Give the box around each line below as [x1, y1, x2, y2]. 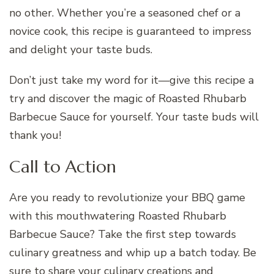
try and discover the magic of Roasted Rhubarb [9, 91, 246, 106]
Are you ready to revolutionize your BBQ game [9, 190, 245, 205]
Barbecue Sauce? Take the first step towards [9, 226, 236, 242]
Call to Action [9, 156, 116, 178]
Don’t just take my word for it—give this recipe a [9, 73, 254, 88]
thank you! [9, 128, 61, 143]
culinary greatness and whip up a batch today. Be [9, 245, 256, 260]
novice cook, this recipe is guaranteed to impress [9, 24, 251, 39]
